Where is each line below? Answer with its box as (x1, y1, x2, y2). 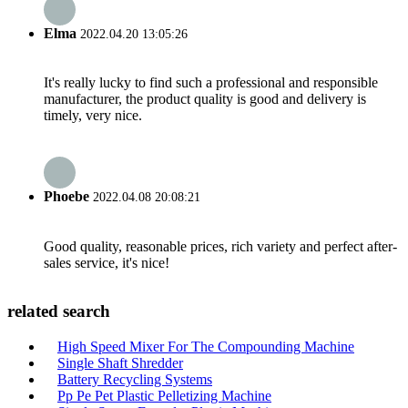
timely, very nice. (44, 107, 142, 124)
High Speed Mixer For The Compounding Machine (57, 339, 354, 354)
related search (7, 301, 110, 321)
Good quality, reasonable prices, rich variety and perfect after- (44, 238, 397, 254)
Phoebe (44, 189, 89, 205)
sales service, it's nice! (44, 254, 169, 270)
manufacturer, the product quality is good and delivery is (44, 91, 366, 107)
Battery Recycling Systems (57, 372, 212, 387)
